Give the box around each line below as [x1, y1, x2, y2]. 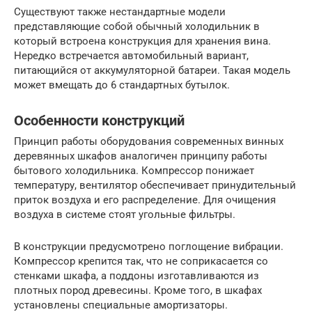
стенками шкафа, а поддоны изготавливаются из [14, 270, 259, 283]
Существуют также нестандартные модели [14, 6, 226, 19]
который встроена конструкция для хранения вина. [14, 35, 271, 48]
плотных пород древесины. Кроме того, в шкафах [14, 284, 262, 297]
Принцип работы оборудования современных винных [14, 135, 283, 148]
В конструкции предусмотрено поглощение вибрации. [14, 240, 283, 253]
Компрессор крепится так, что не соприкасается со [14, 255, 268, 268]
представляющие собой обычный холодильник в [14, 20, 260, 33]
